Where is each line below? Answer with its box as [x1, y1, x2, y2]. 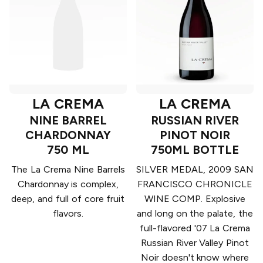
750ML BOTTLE [150, 143, 240, 157]
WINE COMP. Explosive [144, 193, 246, 205]
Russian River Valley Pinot [140, 237, 249, 249]
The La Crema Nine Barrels [11, 164, 125, 176]
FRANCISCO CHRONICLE [137, 178, 252, 190]
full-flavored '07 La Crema [139, 222, 251, 234]
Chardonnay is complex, [17, 178, 119, 190]
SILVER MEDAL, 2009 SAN [136, 164, 254, 176]
